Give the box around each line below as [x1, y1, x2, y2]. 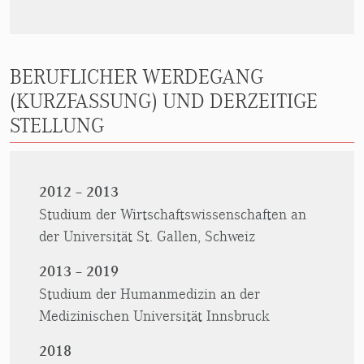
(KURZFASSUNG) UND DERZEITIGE [10, 89, 318, 114]
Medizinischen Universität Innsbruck [39, 307, 270, 325]
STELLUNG [10, 114, 104, 138]
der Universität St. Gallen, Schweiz [39, 227, 255, 245]
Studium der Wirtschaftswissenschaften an [39, 206, 306, 223]
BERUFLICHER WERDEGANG [10, 65, 263, 89]
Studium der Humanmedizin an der [39, 285, 260, 303]
